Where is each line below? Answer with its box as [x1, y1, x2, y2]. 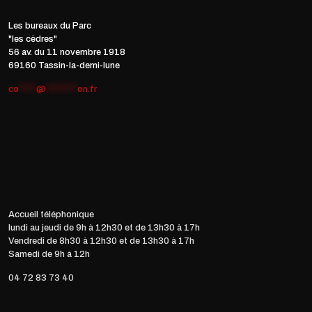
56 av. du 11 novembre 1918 [8, 47, 125, 57]
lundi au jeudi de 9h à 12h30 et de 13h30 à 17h [8, 222, 200, 233]
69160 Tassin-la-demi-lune [8, 60, 120, 70]
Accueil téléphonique [8, 209, 94, 219]
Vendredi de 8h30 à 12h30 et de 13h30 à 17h [8, 235, 194, 246]
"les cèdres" [8, 33, 57, 44]
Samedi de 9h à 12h [8, 249, 90, 259]
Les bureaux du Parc [8, 20, 91, 31]
